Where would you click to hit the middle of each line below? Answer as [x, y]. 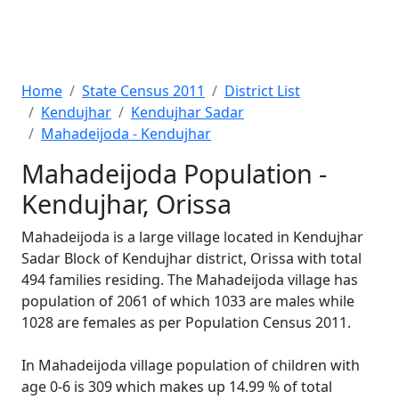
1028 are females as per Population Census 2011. [186, 322]
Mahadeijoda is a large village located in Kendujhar [192, 237]
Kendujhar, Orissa [126, 204]
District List [262, 91]
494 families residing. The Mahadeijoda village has [190, 280]
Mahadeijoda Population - [174, 173]
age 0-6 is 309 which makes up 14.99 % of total [177, 387]
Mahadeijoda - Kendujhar [126, 134]
